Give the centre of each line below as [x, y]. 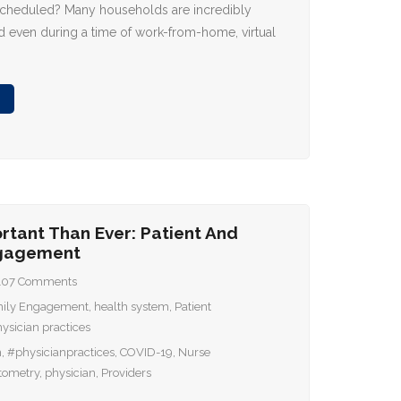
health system [132, 307]
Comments [48, 282]
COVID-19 [147, 352]
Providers [127, 373]
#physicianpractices [61, 352]
